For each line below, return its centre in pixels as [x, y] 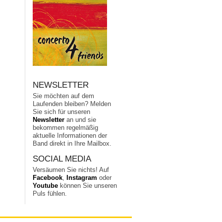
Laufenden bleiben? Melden [72, 104]
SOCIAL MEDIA [62, 159]
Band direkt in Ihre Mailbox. [72, 143]
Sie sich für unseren [62, 111]
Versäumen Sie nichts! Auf [71, 169]
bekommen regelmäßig [66, 127]
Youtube [46, 185]
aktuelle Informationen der [70, 135]
